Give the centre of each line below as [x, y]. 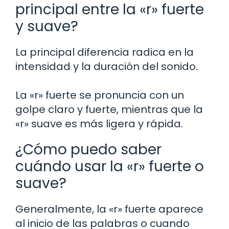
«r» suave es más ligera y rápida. [99, 123]
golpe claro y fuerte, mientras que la [109, 109]
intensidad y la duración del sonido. [107, 66]
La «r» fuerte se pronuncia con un [100, 95]
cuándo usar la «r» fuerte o [110, 166]
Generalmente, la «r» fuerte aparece [109, 209]
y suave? [47, 26]
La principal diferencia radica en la [105, 52]
